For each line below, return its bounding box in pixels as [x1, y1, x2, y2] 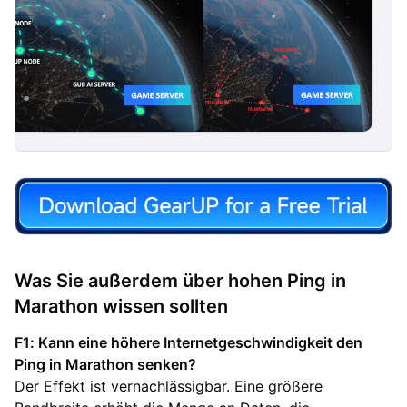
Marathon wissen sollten [15, 295, 228, 318]
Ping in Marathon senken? [15, 355, 196, 374]
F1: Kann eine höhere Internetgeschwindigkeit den [15, 333, 362, 352]
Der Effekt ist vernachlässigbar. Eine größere [15, 377, 323, 396]
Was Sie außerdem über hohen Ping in [15, 270, 346, 293]
